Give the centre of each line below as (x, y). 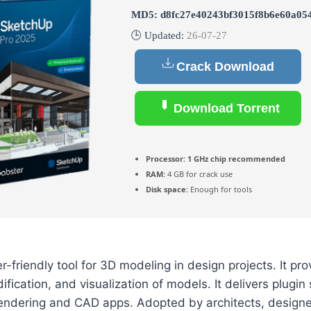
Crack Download (225, 67)
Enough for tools (220, 190)
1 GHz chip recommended (235, 159)
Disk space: (167, 190)
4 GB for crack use (199, 174)
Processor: (166, 159)
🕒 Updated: (159, 36)
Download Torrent (225, 109)
